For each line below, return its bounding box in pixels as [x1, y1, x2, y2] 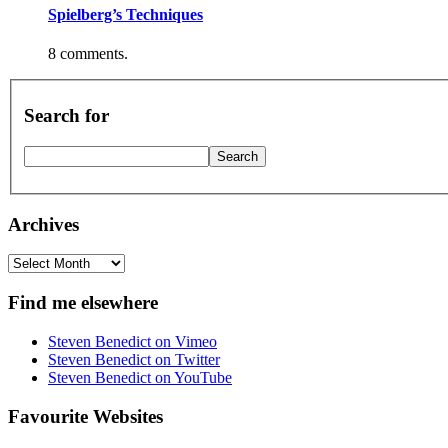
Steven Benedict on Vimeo [48, 332, 217, 350]
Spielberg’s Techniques [48, 5, 203, 23]
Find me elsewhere [8, 292, 158, 314]
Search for [24, 105, 109, 127]
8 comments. [48, 44, 128, 62]
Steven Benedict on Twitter [48, 350, 220, 368]
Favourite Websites [8, 405, 163, 427]
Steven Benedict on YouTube [48, 368, 232, 386]
